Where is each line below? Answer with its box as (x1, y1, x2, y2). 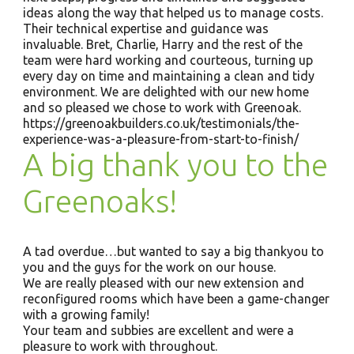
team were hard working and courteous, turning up (22, 53, 313, 67)
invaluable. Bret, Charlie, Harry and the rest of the (22, 37, 303, 51)
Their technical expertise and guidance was (22, 21, 269, 36)
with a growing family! (22, 307, 149, 322)
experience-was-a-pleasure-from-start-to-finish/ (22, 132, 299, 146)
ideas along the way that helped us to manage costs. (22, 6, 323, 20)
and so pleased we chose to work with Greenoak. (22, 100, 301, 115)
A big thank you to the (22, 147, 328, 183)
